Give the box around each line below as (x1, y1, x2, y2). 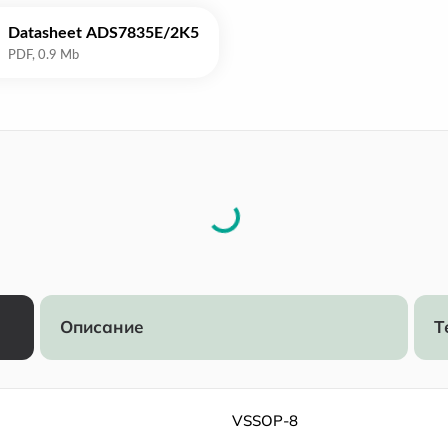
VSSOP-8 (232, 411, 298, 430)
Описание (60, 316, 144, 337)
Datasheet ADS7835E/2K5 (7, 25, 199, 41)
